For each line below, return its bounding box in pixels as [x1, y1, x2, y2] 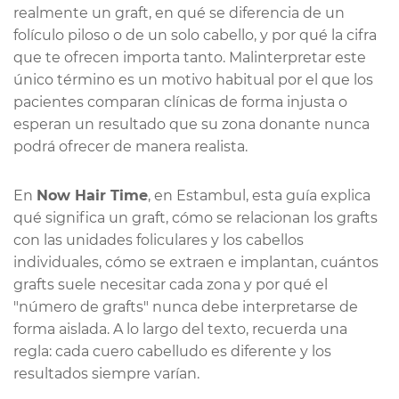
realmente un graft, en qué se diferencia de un [13, 4, 345, 21]
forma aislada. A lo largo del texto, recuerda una [13, 320, 347, 338]
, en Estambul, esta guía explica [148, 186, 370, 204]
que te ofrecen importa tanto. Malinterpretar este [13, 48, 366, 66]
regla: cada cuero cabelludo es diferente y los [13, 342, 331, 360]
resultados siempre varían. [13, 364, 199, 382]
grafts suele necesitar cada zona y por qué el [13, 275, 328, 293]
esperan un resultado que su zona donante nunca [13, 115, 370, 133]
